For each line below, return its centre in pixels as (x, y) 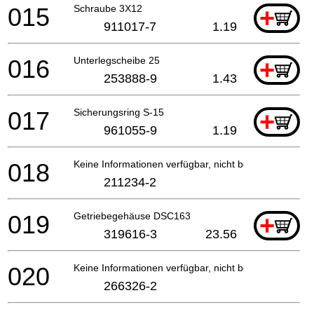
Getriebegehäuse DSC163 (132, 216)
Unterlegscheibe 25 (117, 60)
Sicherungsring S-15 (119, 112)
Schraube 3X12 (108, 8)
